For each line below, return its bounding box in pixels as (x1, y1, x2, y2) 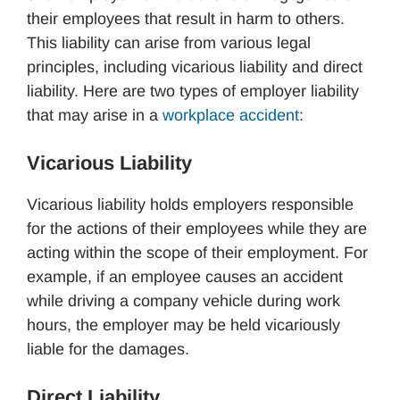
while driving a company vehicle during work (27, 291, 340, 310)
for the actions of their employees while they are (27, 219, 367, 237)
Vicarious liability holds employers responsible (27, 195, 354, 213)
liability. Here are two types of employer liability (27, 81, 359, 100)
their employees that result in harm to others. (27, 9, 345, 28)
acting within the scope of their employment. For (27, 243, 368, 262)
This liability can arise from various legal (27, 33, 311, 52)
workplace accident (162, 105, 299, 124)
